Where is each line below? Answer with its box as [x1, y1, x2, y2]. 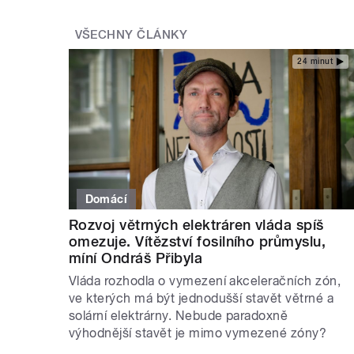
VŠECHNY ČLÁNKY [74, 28, 188, 43]
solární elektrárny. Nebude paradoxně [69, 307, 288, 323]
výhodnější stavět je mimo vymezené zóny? [69, 325, 330, 341]
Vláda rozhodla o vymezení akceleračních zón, [69, 273, 341, 288]
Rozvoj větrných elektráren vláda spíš [69, 216, 324, 233]
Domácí [85, 192, 128, 205]
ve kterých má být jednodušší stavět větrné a [69, 290, 334, 306]
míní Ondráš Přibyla [69, 249, 203, 266]
